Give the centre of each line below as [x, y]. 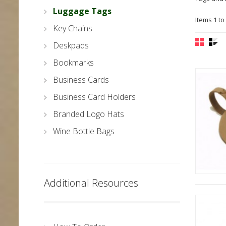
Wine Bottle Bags [84, 131]
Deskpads [71, 45]
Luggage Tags [82, 11]
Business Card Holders [94, 97]
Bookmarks [73, 63]
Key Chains [73, 28]
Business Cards [81, 80]
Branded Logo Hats [89, 114]
